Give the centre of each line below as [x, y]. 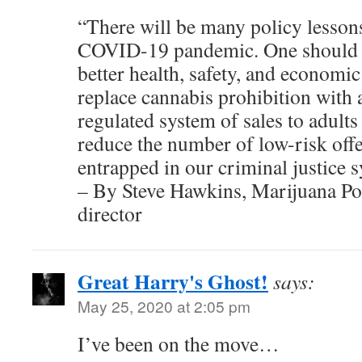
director [110, 213]
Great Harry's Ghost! [173, 281]
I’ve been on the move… [179, 343]
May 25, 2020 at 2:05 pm [164, 306]
